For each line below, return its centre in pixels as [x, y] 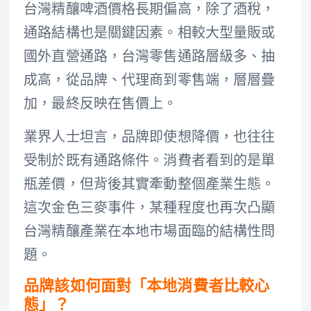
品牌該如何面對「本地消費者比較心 [147, 287]
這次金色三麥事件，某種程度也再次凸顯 [150, 209]
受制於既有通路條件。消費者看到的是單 [150, 162]
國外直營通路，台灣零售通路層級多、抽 [150, 58]
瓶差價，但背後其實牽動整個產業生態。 [150, 186]
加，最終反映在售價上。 [101, 105]
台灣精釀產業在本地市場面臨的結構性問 [150, 233]
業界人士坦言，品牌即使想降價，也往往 [150, 138]
